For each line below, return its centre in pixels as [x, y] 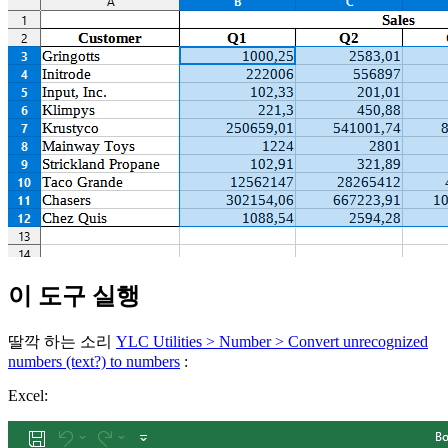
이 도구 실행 [74, 296]
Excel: [28, 396]
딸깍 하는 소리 [62, 342]
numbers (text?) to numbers [94, 362]
